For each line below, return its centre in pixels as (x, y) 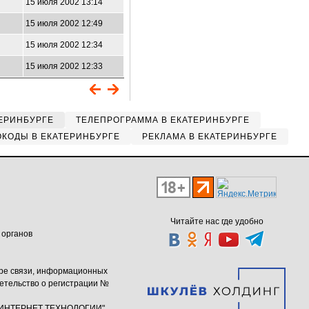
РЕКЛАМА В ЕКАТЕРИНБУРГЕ (209, 137)
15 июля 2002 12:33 (64, 66)
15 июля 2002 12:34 (64, 45)
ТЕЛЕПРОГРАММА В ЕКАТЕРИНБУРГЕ (163, 120)
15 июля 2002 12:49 (64, 23)
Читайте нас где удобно (217, 221)
